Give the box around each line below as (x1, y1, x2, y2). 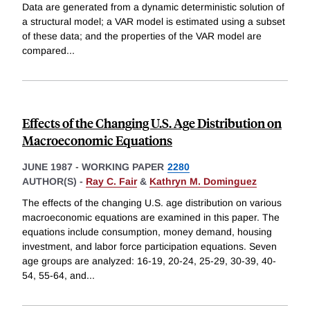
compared (22, 44, 66, 56)
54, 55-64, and (22, 270, 86, 282)
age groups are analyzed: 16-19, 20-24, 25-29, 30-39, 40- (22, 255, 276, 267)
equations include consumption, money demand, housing (22, 226, 272, 238)
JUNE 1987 (22, 161, 73, 172)
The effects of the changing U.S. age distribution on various (22, 197, 282, 209)
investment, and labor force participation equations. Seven (22, 241, 277, 253)
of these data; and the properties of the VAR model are (22, 30, 262, 42)
